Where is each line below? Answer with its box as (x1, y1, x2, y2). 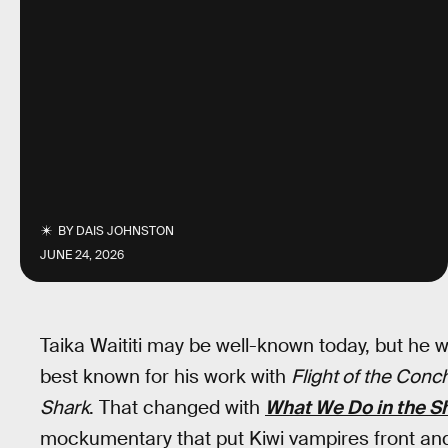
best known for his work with (40, 364, 291, 389)
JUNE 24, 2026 (40, 247, 124, 263)
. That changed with (89, 395, 265, 420)
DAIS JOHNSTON (76, 223, 175, 239)
